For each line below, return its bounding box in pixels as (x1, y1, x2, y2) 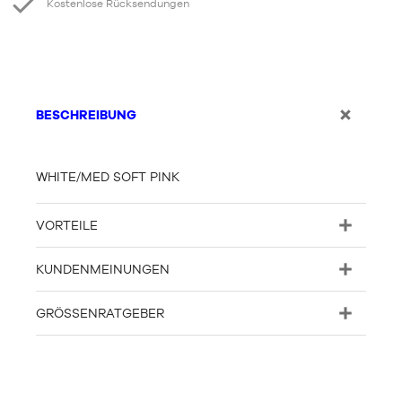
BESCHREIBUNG (36, 108, 136, 122)
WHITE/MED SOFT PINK (36, 170, 179, 184)
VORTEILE (36, 218, 98, 232)
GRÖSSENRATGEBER (36, 306, 156, 320)
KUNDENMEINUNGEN (36, 262, 170, 276)
